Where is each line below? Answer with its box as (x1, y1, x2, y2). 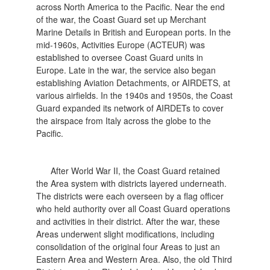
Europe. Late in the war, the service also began (36, 63, 216, 76)
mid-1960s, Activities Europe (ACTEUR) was (36, 38, 206, 51)
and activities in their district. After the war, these (36, 215, 221, 227)
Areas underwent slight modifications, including (36, 227, 215, 240)
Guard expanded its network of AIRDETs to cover (36, 101, 224, 114)
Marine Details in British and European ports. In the (36, 25, 231, 38)
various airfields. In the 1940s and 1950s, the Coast (36, 89, 233, 101)
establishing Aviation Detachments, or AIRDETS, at (36, 76, 231, 89)
